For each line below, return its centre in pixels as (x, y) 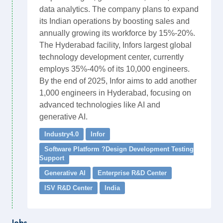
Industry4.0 (61, 134)
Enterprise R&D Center (132, 173)
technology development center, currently (111, 57)
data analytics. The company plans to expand (119, 9)
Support (52, 158)
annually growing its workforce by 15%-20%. (117, 33)
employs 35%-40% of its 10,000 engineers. (114, 69)
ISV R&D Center (68, 188)
